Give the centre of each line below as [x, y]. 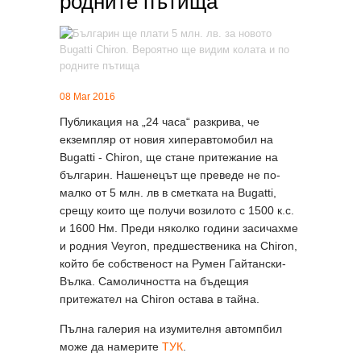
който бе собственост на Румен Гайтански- [173, 263]
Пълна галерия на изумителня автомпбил [171, 329]
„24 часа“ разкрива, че [201, 122]
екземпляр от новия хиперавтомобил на [166, 139]
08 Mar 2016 [87, 97]
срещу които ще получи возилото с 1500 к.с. [177, 210]
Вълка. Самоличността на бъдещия [154, 281]
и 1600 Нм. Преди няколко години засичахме [179, 228]
